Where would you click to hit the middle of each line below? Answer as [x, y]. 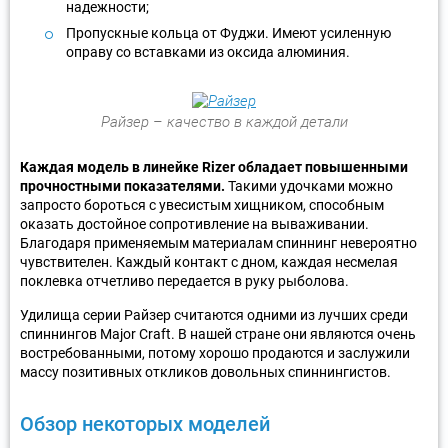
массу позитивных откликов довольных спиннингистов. [205, 371]
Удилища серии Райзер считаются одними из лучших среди [214, 314]
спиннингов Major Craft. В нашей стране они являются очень [218, 333]
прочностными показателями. [122, 185]
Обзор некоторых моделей [145, 423]
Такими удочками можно [309, 185]
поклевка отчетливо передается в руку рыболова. [184, 280]
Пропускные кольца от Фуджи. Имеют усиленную [228, 32]
